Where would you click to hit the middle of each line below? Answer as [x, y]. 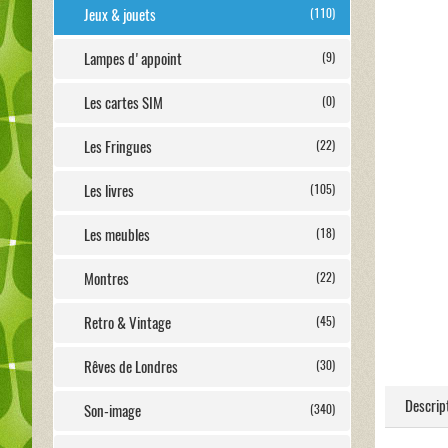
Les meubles [117, 235]
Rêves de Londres [131, 367]
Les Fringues [118, 147]
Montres [106, 279]
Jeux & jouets [120, 15]
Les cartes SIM [123, 103]
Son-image [112, 411]
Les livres [109, 191]
